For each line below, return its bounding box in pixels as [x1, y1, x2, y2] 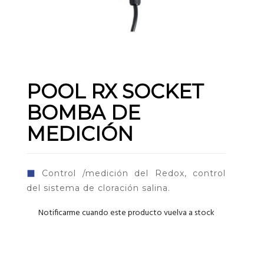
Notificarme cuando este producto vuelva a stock [38, 206, 214, 220]
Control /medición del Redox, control [36, 167, 226, 179]
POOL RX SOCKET [27, 79, 204, 103]
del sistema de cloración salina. [27, 182, 170, 193]
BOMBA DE [27, 100, 140, 124]
